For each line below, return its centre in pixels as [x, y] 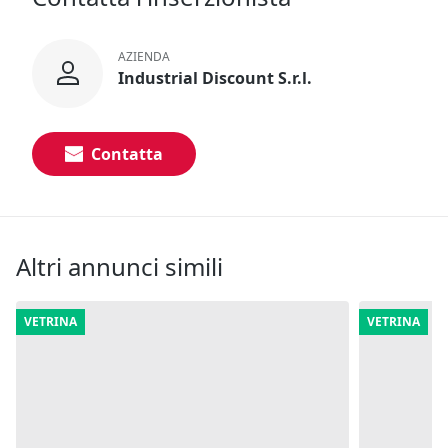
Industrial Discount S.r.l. [214, 78]
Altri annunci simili [119, 266]
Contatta [127, 153]
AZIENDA [143, 57]
